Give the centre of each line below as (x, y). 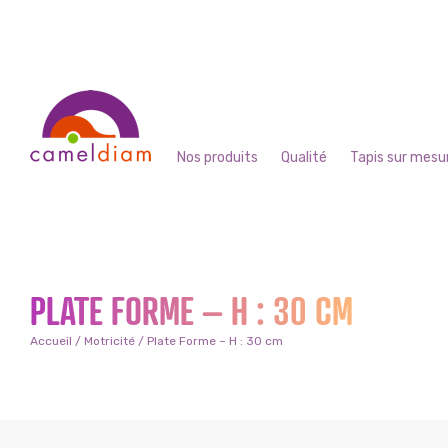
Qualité (304, 157)
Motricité (109, 341)
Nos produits (217, 157)
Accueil (51, 341)
